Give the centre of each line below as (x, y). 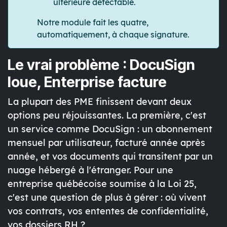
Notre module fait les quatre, (93, 23)
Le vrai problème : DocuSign (101, 65)
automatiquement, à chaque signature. (113, 35)
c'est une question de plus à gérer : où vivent (107, 198)
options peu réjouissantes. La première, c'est (107, 116)
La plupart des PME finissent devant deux (100, 102)
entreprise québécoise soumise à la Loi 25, (102, 184)
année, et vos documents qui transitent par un (110, 157)
